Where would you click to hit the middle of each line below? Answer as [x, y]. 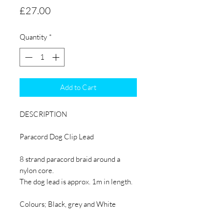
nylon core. [37, 171]
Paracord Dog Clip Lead [57, 137]
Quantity [33, 37]
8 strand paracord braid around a [70, 159]
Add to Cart [78, 88]
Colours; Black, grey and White [68, 204]
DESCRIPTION [43, 114]
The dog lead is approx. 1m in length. [76, 182]
